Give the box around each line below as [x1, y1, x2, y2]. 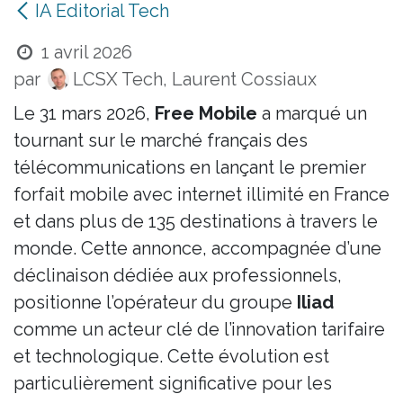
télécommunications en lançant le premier [13, 156, 366, 178]
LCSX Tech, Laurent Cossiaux [73, 67, 317, 90]
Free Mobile [155, 102, 257, 124]
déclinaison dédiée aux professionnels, [13, 264, 342, 286]
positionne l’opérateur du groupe [13, 291, 297, 313]
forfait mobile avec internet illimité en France [13, 183, 390, 205]
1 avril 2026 [40, 40, 132, 63]
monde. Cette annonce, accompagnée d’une [13, 237, 381, 259]
